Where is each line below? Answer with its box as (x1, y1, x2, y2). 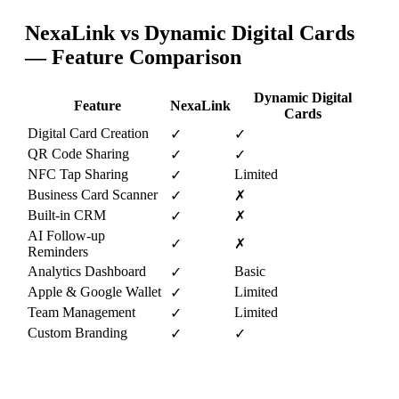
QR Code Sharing (28, 145, 129, 161)
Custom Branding (28, 324, 127, 340)
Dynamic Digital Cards (144, 21, 354, 45)
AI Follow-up (28, 227, 105, 243)
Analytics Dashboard (28, 263, 146, 279)
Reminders (28, 243, 88, 259)
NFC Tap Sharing (28, 166, 128, 182)
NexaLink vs (25, 21, 144, 45)
